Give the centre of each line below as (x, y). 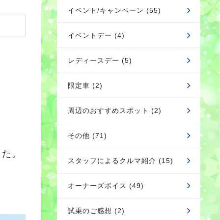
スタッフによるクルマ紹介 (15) (121, 161)
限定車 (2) (85, 85)
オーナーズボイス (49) (106, 186)
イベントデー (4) (96, 35)
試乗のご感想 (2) (96, 211)
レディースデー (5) (100, 60)
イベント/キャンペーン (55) (114, 10)
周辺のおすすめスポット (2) (115, 110)
